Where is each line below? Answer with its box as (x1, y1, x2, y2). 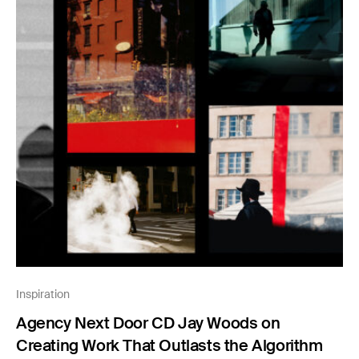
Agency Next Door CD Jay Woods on (16, 312, 280, 333)
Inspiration (16, 286, 70, 301)
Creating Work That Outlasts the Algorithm (16, 334, 323, 356)
